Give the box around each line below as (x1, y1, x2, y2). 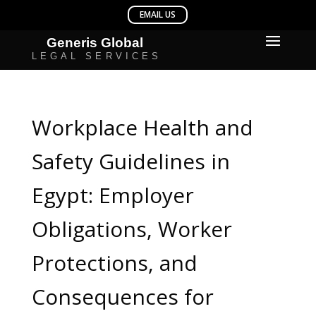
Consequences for (31, 282, 214, 311)
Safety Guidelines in (31, 147, 230, 176)
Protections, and (31, 248, 197, 277)
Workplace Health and (31, 113, 253, 142)
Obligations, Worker (31, 214, 232, 243)
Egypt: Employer (31, 181, 194, 209)
